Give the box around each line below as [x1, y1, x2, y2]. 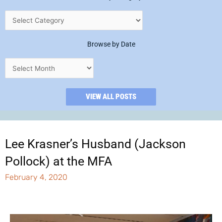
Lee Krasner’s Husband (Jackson [5, 136, 186, 151]
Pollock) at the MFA [5, 154, 112, 168]
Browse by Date [87, 40, 135, 49]
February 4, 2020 [5, 172, 67, 182]
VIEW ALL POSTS [86, 92, 136, 101]
